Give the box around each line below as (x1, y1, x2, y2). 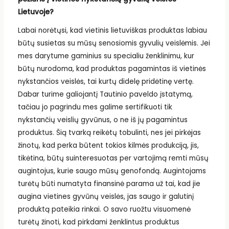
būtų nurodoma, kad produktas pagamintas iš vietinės (17, 63, 206, 74)
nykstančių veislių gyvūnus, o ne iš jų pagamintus (17, 114, 188, 125)
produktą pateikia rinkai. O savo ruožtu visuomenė (17, 204, 191, 214)
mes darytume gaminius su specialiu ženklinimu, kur (17, 51, 194, 61)
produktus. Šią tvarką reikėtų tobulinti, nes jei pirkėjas (17, 127, 201, 138)
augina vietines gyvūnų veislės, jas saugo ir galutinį (17, 191, 194, 201)
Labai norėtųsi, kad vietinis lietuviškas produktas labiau (17, 25, 207, 35)
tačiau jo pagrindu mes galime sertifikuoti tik (17, 102, 172, 112)
